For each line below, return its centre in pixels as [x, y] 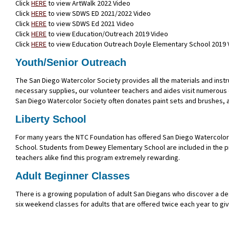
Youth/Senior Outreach [71, 62]
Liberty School [51, 119]
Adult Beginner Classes [73, 176]
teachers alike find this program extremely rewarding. [98, 158]
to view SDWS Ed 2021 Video [90, 24]
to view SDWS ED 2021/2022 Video [99, 14]
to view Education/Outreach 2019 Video [108, 34]
